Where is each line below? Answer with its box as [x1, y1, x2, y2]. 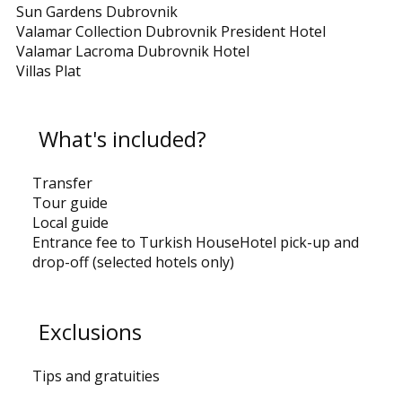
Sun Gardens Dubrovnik [16, 2, 178, 22]
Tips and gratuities [32, 366, 160, 386]
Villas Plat [16, 61, 81, 81]
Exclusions [33, 317, 142, 346]
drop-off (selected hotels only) [32, 252, 234, 272]
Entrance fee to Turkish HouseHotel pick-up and [32, 232, 359, 252]
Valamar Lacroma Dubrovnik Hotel [16, 41, 249, 61]
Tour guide [32, 193, 108, 213]
